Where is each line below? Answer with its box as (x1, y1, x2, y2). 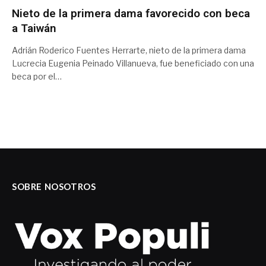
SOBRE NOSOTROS (12, 180, 96, 192)
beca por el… (12, 71, 62, 81)
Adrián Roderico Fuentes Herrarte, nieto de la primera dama (12, 45, 246, 55)
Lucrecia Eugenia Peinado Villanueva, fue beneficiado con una (12, 58, 254, 68)
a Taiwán (12, 21, 56, 35)
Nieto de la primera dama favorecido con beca (12, 6, 250, 20)
